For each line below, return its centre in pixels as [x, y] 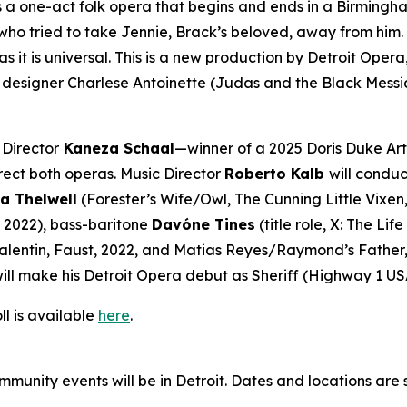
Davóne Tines [203, 224]
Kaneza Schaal [117, 148]
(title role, [293, 224]
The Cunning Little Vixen [319, 199]
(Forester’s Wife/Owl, [156, 199]
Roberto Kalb [277, 173]
